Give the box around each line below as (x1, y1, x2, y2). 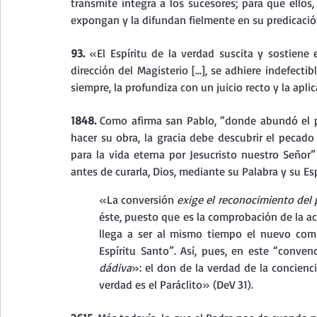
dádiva (99, 260, 132, 275)
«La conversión (99, 192, 178, 207)
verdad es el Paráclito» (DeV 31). (99, 277, 253, 292)
